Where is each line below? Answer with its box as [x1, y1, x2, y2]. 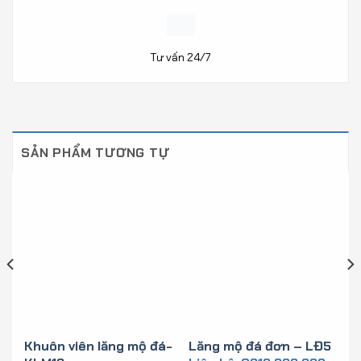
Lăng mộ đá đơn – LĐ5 [188, 337, 331, 355]
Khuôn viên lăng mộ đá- [23, 337, 172, 355]
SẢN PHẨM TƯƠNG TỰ [21, 143, 170, 161]
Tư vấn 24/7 [151, 49, 210, 64]
